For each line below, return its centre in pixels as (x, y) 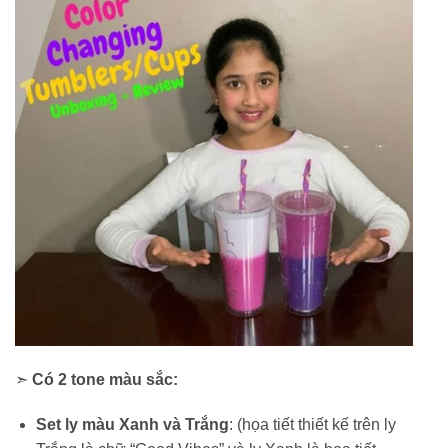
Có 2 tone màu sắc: (105, 379)
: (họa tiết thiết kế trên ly (312, 425)
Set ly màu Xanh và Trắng (132, 425)
